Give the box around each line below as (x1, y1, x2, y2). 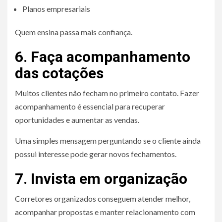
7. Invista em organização (15, 169, 187, 187)
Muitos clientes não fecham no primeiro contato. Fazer (15, 88, 199, 98)
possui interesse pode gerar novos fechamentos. (15, 149, 176, 159)
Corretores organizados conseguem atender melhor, (15, 193, 190, 203)
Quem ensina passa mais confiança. (15, 27, 132, 37)
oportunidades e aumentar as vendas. (15, 114, 139, 124)
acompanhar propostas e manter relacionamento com (15, 207, 195, 217)
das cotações (15, 64, 104, 82)
